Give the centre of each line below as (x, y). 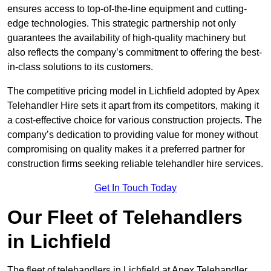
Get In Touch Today (135, 188)
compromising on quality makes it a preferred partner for (126, 149)
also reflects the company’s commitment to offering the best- (135, 53)
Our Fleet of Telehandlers (125, 217)
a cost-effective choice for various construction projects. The (135, 120)
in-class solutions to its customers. (80, 67)
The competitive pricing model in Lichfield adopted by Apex (133, 91)
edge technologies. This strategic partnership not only (122, 24)
